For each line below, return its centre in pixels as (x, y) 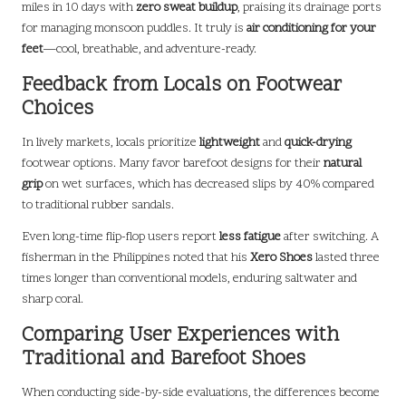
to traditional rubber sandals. (98, 205)
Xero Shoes (281, 257)
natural (343, 163)
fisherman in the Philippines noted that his (136, 257)
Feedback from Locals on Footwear (182, 85)
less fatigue (250, 237)
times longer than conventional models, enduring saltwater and (189, 278)
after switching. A (330, 237)
